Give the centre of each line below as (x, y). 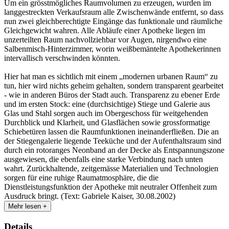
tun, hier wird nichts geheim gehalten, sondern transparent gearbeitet (114, 86)
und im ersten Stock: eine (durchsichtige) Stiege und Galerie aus (107, 104)
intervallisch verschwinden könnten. (62, 58)
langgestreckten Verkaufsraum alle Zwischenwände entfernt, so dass (114, 12)
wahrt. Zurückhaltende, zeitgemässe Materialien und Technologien (111, 169)
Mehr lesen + (28, 207)
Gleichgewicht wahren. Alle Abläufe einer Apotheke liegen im (105, 31)
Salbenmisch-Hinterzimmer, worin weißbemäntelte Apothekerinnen (112, 49)
